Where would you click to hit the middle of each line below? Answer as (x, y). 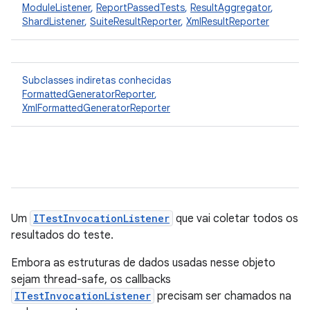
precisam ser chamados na (223, 296)
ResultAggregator (230, 8)
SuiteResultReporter (135, 21)
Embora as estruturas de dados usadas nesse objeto (143, 263)
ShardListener (53, 21)
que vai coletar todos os (236, 219)
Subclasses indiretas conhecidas (97, 80)
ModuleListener (56, 8)
